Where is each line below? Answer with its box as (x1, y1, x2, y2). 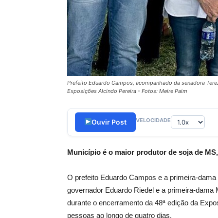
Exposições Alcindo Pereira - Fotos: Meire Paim (67, 88, 187, 94)
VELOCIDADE (136, 116, 171, 124)
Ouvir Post (91, 118, 127, 126)
